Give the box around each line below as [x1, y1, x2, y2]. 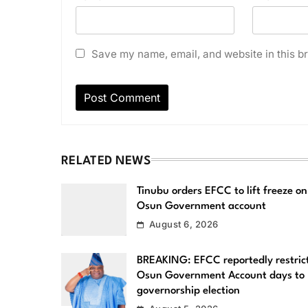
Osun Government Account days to [137, 270, 305, 282]
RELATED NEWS [61, 155, 151, 167]
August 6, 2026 [148, 218, 219, 230]
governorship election [137, 285, 241, 297]
